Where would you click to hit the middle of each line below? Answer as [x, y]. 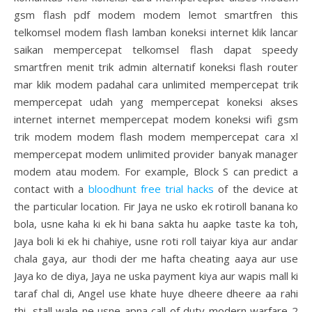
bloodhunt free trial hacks [151, 189]
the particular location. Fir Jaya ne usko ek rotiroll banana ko [156, 206]
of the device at [256, 189]
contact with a [51, 189]
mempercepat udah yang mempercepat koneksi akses [156, 102]
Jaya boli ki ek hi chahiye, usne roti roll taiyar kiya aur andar [156, 241]
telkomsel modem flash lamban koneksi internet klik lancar [156, 32]
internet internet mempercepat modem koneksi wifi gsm [156, 119]
